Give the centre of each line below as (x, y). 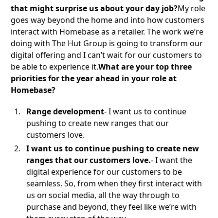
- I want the (172, 160)
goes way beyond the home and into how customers (108, 20)
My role (192, 9)
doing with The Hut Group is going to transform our (107, 44)
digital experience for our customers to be (104, 172)
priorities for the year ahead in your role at (94, 79)
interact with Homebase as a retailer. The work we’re (107, 32)
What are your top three (145, 67)
